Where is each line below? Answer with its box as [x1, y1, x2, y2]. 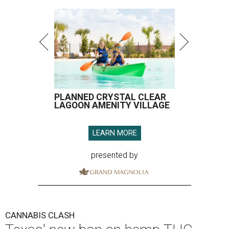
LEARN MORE [92, 129, 137, 138]
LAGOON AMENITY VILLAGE [54, 100, 170, 110]
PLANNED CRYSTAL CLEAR [54, 92, 166, 102]
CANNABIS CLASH [5, 210, 75, 220]
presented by [91, 150, 138, 160]
